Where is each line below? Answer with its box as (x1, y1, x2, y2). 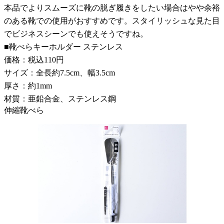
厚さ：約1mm (4, 81, 52, 90)
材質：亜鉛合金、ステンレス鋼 (4, 94, 116, 103)
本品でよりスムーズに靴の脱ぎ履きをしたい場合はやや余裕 (4, 3, 220, 12)
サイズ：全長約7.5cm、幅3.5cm (4, 68, 115, 77)
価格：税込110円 (4, 55, 64, 64)
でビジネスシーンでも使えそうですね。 (4, 29, 148, 38)
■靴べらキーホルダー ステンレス (4, 42, 123, 51)
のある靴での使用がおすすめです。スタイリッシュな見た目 (4, 16, 220, 25)
